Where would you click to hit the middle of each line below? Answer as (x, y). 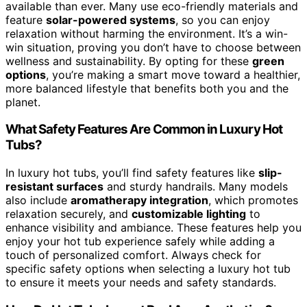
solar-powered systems (111, 20)
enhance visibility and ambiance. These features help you (153, 228)
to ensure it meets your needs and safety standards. (141, 283)
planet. (23, 102)
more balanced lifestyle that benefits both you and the (147, 88)
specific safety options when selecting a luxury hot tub (148, 269)
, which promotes (253, 200)
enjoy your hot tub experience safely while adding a (140, 242)
